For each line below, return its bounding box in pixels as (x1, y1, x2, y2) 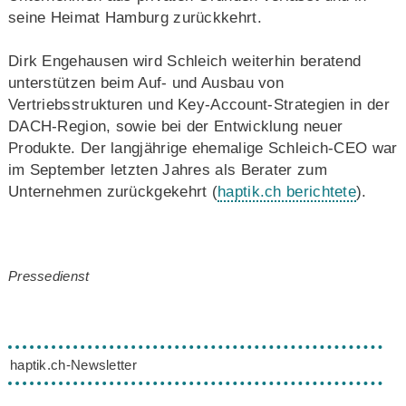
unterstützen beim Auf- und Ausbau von (7, 73, 285, 92)
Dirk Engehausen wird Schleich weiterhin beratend (7, 52, 362, 70)
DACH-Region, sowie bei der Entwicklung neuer (7, 117, 343, 135)
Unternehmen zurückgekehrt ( (7, 182, 218, 200)
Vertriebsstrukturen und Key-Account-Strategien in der (7, 95, 390, 113)
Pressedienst (7, 267, 90, 284)
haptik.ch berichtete (217, 182, 357, 200)
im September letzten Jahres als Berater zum (7, 160, 327, 179)
